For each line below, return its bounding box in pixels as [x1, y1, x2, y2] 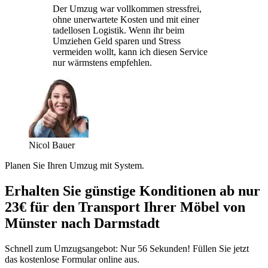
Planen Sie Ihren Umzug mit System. [5, 160, 144, 170]
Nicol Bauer [29, 139, 75, 150]
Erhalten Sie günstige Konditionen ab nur [5, 182, 260, 199]
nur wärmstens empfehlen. [53, 57, 152, 68]
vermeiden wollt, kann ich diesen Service [53, 46, 208, 57]
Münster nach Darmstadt [5, 215, 160, 231]
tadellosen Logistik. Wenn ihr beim [53, 25, 184, 35]
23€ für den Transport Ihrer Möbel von [5, 199, 245, 215]
